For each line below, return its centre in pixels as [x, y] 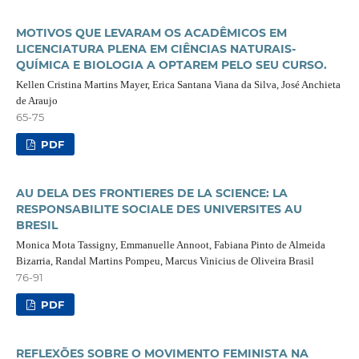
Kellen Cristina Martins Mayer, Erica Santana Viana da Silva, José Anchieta [178, 84]
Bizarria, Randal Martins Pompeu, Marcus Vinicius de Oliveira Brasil [165, 260]
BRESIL [36, 225]
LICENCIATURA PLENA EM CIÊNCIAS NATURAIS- [155, 48]
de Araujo [36, 100]
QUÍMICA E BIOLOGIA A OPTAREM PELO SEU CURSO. [171, 65]
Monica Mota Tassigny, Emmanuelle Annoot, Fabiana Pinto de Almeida [170, 244]
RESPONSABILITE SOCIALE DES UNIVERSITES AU [159, 209]
